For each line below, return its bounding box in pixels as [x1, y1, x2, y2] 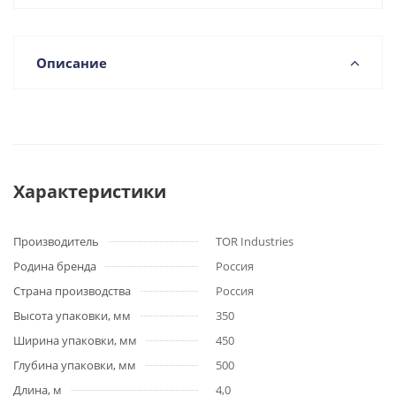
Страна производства [13, 283, 131, 299]
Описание [36, 54, 107, 72]
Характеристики [13, 179, 166, 203]
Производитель [13, 233, 99, 249]
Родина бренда [13, 258, 96, 274]
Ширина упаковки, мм [13, 332, 137, 348]
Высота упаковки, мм [13, 308, 131, 324]
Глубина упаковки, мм [13, 357, 136, 373]
